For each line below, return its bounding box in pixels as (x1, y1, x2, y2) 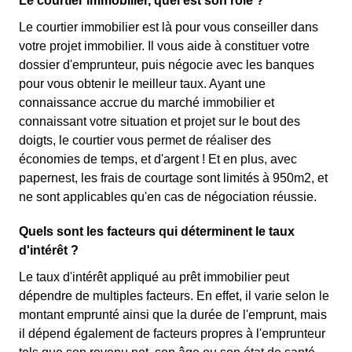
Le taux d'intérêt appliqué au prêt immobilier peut (19, 270, 289, 284)
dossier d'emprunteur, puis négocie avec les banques (19, 58, 314, 71)
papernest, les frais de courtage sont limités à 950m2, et (19, 171, 328, 185)
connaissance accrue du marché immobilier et (19, 96, 274, 109)
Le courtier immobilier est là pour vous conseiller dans (19, 20, 318, 34)
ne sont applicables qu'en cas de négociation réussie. (19, 190, 317, 203)
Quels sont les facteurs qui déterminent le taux (19, 225, 295, 238)
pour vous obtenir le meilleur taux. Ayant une (19, 77, 266, 90)
